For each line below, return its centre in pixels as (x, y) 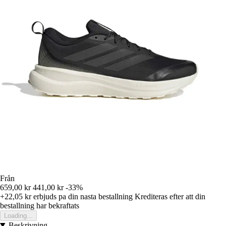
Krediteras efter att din (170, 196)
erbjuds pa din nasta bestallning (82, 196)
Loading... (18, 215)
